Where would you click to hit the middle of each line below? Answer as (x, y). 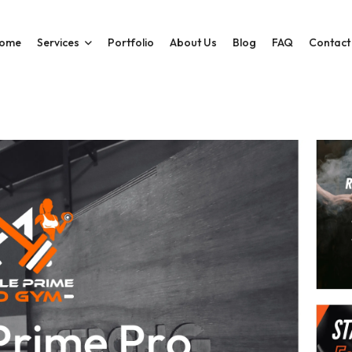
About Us (194, 42)
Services (59, 42)
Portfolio (131, 42)
